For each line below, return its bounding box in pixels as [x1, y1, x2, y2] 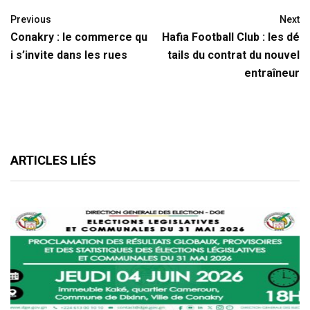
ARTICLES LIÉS [10, 153, 96, 168]
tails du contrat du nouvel [167, 48, 300, 62]
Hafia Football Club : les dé [162, 30, 300, 44]
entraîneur [244, 66, 300, 80]
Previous [10, 14, 51, 26]
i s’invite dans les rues [10, 48, 127, 62]
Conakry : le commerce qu [10, 30, 147, 44]
